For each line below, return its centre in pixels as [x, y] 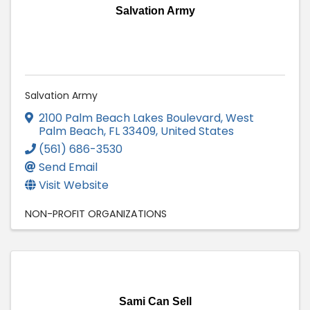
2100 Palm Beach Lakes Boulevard [130, 118]
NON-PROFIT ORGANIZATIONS [96, 213]
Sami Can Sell [155, 301]
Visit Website [74, 185]
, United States [195, 131]
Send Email [68, 167]
